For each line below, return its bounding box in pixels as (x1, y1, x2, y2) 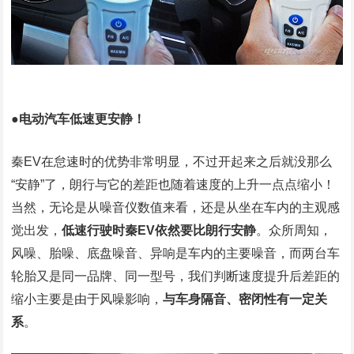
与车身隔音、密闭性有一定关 (163, 292, 328, 306)
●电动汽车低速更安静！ (11, 111, 146, 126)
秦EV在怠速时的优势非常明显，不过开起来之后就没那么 (11, 154, 333, 168)
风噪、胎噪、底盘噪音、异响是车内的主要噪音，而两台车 (11, 246, 341, 260)
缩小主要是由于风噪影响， (11, 292, 164, 306)
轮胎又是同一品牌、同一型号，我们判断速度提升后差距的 (11, 269, 341, 283)
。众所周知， (256, 223, 333, 237)
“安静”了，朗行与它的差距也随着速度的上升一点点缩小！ (11, 177, 336, 191)
